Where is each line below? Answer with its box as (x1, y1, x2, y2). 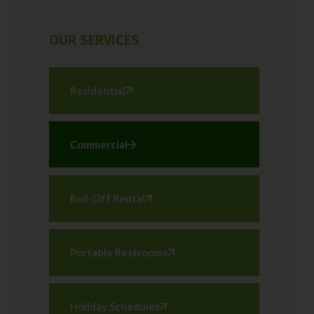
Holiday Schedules (70, 300, 160, 313)
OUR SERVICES (49, 32, 139, 48)
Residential (70, 84, 125, 97)
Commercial (70, 138, 128, 151)
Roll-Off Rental (70, 192, 145, 205)
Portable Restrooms (70, 246, 168, 259)
